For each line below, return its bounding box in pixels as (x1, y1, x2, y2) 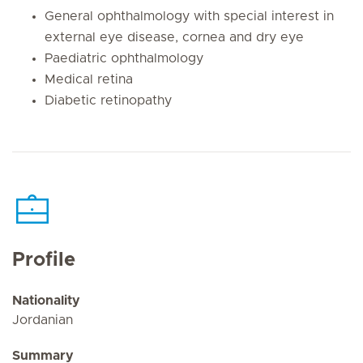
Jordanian (12, 314, 73, 327)
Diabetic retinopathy (45, 93, 176, 107)
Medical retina (45, 72, 133, 86)
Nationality (12, 294, 80, 307)
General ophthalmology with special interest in (45, 9, 334, 23)
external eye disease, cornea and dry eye (45, 30, 304, 44)
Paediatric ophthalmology (45, 51, 203, 65)
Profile (12, 250, 75, 270)
